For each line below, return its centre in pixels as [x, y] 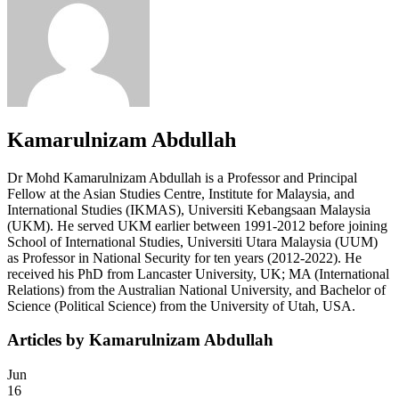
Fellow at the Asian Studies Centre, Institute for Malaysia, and [181, 193]
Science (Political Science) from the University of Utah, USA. [181, 305]
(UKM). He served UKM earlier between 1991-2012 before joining [197, 225]
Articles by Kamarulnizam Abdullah [140, 340]
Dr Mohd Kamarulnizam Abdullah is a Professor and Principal [182, 177]
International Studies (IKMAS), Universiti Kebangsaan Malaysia [189, 209]
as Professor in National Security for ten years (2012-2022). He [184, 257]
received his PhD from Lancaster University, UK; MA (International [198, 273]
